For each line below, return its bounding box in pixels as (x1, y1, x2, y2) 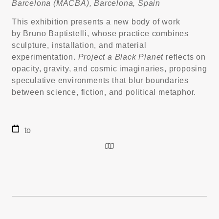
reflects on (163, 53, 206, 62)
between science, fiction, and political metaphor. (12, 88, 197, 97)
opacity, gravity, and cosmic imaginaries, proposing (12, 65, 207, 73)
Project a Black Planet (78, 53, 164, 62)
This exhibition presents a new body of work (12, 18, 180, 26)
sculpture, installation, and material (12, 41, 147, 50)
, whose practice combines (87, 29, 189, 38)
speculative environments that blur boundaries (12, 76, 189, 85)
